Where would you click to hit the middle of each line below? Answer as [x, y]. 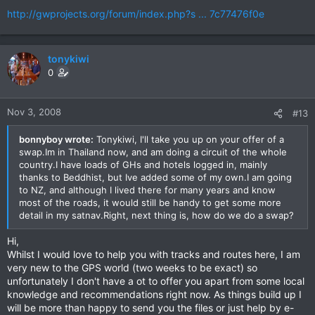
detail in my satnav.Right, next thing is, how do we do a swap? [156, 215]
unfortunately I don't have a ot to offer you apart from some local [156, 281]
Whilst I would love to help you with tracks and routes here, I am [154, 254]
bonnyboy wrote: [56, 139]
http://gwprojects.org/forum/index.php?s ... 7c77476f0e [136, 14]
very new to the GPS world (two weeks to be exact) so [132, 268]
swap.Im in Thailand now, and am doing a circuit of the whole [153, 152]
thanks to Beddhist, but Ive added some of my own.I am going [155, 177]
